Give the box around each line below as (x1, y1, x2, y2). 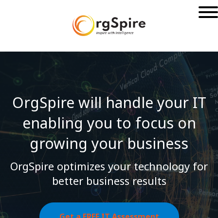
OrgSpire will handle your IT (12, 92, 206, 112)
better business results (52, 173, 166, 188)
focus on (135, 112, 196, 133)
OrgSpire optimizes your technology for (10, 158, 208, 173)
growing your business (30, 133, 188, 153)
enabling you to (22, 112, 135, 133)
